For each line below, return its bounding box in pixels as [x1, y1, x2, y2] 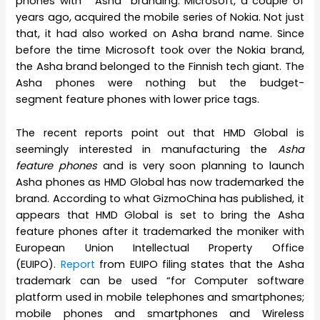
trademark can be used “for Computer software [16, 273, 304, 288]
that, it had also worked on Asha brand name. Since [16, 26, 304, 41]
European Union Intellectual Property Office [16, 240, 304, 255]
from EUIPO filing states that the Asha [94, 256, 304, 271]
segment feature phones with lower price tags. [16, 92, 260, 107]
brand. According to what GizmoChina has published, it [16, 191, 304, 206]
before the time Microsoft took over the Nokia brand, [16, 43, 304, 58]
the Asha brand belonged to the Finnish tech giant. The [16, 59, 304, 74]
